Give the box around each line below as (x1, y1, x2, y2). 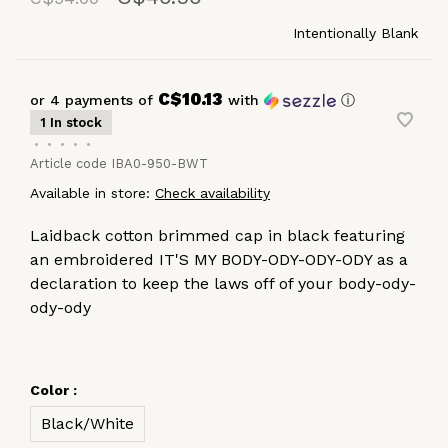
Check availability (155, 184, 270, 201)
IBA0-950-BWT (107, 155, 208, 171)
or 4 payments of (30, 91, 158, 108)
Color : (30, 381, 77, 398)
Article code (30, 155, 107, 171)
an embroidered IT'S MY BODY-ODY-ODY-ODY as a (30, 249, 408, 269)
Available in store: (30, 184, 155, 201)
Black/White (41, 413, 134, 433)
